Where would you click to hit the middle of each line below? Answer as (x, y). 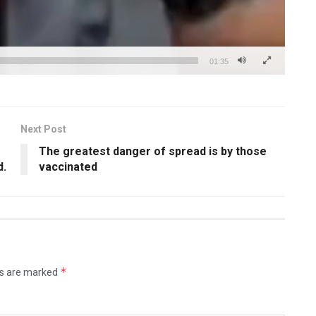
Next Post (43, 129)
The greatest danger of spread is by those (153, 152)
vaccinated (68, 167)
